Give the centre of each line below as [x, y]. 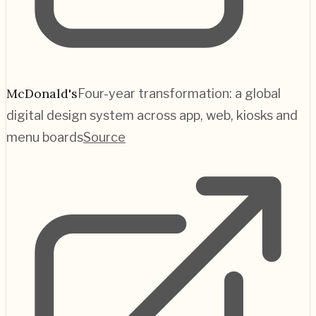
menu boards [45, 137]
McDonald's [42, 93]
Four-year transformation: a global [179, 93]
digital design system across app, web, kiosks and [152, 115]
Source [104, 137]
